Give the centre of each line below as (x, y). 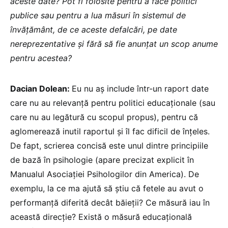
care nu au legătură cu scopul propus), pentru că (104, 117)
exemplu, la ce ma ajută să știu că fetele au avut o (107, 188)
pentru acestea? (41, 58)
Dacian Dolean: (41, 88)
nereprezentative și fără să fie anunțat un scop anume (114, 44)
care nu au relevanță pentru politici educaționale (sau (113, 103)
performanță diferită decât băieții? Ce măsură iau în (110, 202)
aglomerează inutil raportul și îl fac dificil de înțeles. (110, 131)
